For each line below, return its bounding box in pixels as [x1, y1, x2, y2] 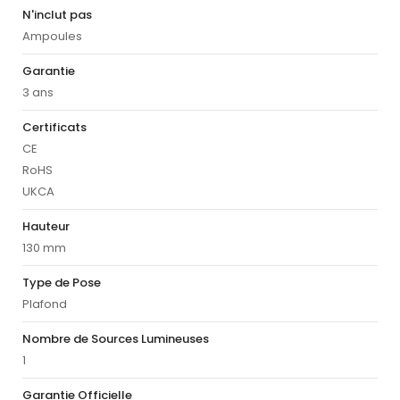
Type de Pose [22, 274, 101, 292]
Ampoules [22, 28, 82, 46]
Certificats [22, 119, 87, 137]
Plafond [22, 296, 67, 313]
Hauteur [22, 218, 70, 236]
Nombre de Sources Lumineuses [22, 330, 209, 348]
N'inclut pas [22, 6, 92, 24]
